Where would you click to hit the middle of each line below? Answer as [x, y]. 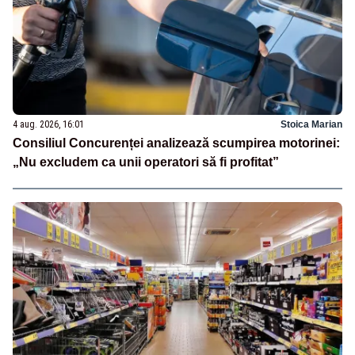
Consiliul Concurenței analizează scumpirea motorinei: [176, 143]
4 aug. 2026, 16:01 [48, 125]
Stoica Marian [311, 125]
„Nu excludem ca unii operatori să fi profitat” [146, 162]
